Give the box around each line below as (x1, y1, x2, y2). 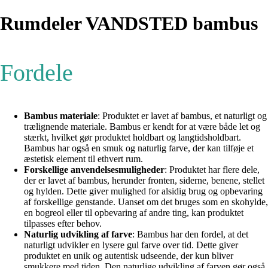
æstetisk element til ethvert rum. (24, 154, 143, 165)
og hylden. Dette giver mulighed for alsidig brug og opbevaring (24, 186, 263, 197)
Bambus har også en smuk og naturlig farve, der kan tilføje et (24, 143, 254, 154)
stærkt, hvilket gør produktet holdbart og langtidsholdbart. (24, 132, 241, 143)
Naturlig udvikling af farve (24, 229, 132, 240)
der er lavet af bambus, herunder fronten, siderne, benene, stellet (24, 175, 264, 186)
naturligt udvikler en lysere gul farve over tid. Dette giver (24, 240, 238, 251)
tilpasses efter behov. (24, 218, 102, 229)
